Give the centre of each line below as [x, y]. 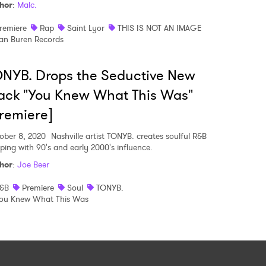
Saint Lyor [86, 28]
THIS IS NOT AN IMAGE [160, 28]
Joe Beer [33, 164]
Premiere [38, 188]
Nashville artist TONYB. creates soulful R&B [128, 136]
